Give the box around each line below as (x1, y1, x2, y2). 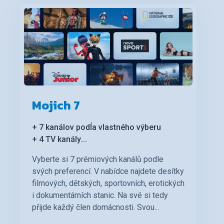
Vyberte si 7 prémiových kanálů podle (32, 154, 163, 164)
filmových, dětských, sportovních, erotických (32, 178, 184, 188)
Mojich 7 (32, 96, 80, 114)
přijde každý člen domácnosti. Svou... (32, 202, 159, 212)
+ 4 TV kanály (32, 134, 81, 144)
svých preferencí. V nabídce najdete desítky (32, 166, 184, 176)
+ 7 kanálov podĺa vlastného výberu (32, 122, 161, 132)
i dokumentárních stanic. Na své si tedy (32, 190, 168, 200)
